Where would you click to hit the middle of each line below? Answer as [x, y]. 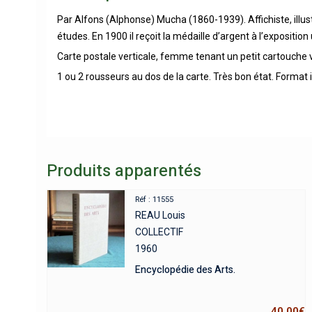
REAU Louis [161, 216]
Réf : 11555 [155, 200]
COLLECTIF [159, 232]
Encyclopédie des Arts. [186, 270]
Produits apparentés [124, 171]
